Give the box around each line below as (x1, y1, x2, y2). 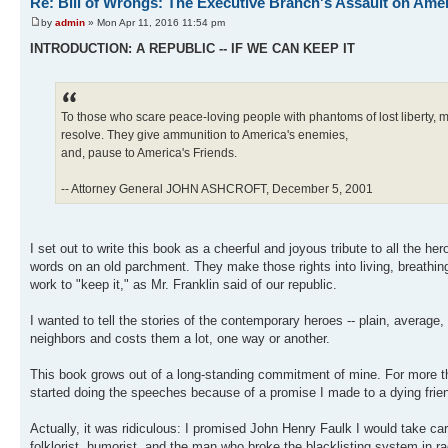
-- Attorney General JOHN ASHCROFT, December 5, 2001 (61, 181, 373, 196)
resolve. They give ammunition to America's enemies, (61, 127, 348, 142)
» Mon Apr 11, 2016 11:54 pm (85, 16, 225, 28)
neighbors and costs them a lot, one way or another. (30, 330, 330, 346)
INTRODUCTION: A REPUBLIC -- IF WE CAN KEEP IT (30, 40, 355, 56)
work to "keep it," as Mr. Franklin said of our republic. (30, 276, 337, 292)
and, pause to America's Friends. (61, 145, 237, 160)
